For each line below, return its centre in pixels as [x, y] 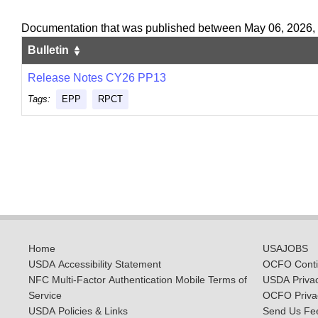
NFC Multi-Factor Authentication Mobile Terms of [138, 280]
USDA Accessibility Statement [95, 265]
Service [45, 296]
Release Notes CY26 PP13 [97, 78]
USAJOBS [285, 249]
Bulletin [50, 50]
